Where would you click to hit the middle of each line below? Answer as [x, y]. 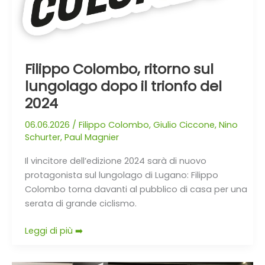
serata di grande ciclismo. [80, 204]
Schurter [42, 137]
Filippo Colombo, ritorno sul [119, 69]
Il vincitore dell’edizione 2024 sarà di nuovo [115, 161]
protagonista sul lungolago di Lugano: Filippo [121, 175]
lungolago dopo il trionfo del [123, 86]
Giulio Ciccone [184, 125]
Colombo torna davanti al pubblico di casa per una [136, 190]
